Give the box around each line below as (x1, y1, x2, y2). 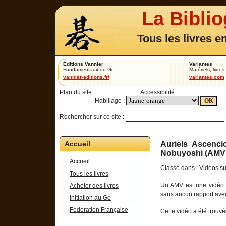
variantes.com (189, 74, 224, 80)
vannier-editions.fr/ (63, 74, 109, 80)
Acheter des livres (70, 182, 119, 189)
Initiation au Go (70, 194, 111, 201)
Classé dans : (160, 164, 199, 172)
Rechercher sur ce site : (60, 113, 124, 120)
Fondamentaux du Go (63, 67, 115, 72)
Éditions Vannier (63, 61, 103, 67)
